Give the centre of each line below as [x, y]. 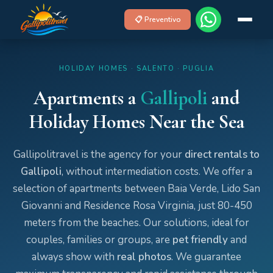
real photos [144, 257]
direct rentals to [222, 154]
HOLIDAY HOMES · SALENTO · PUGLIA [136, 69]
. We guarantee [206, 257]
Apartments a [87, 98]
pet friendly [200, 240]
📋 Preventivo [158, 19]
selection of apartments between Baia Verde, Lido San [136, 189]
